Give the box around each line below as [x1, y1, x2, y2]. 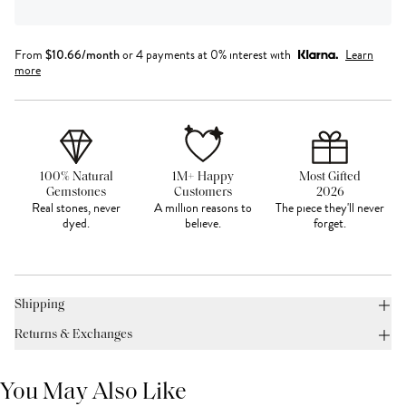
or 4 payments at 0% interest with [122, 45, 291, 64]
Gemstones [46, 186, 106, 200]
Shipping [14, 298, 64, 313]
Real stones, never [32, 198, 121, 218]
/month [82, 45, 120, 63]
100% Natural [39, 170, 113, 185]
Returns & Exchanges [14, 328, 132, 343]
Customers [174, 186, 232, 200]
